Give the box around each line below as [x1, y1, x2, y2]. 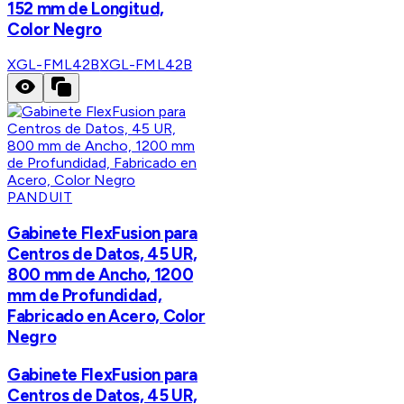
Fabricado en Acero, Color [7, 306, 206, 327]
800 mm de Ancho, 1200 [7, 264, 194, 286]
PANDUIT [7, 188, 73, 207]
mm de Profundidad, [7, 285, 162, 307]
